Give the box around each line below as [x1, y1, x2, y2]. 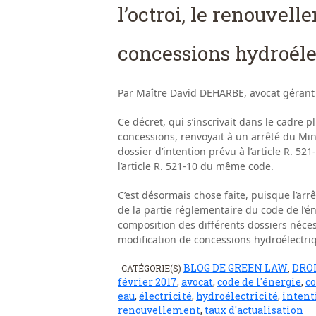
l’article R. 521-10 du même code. [118, 159, 274, 174]
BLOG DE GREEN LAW [183, 261, 288, 275]
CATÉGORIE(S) [121, 262, 183, 274]
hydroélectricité [196, 289, 278, 303]
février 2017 [118, 275, 177, 289]
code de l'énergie [217, 275, 301, 289]
